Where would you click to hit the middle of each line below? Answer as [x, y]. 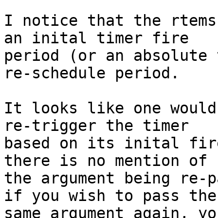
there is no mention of [106, 161]
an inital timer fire [96, 38]
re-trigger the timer [96, 126]
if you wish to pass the [110, 196]
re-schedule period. [92, 73]
